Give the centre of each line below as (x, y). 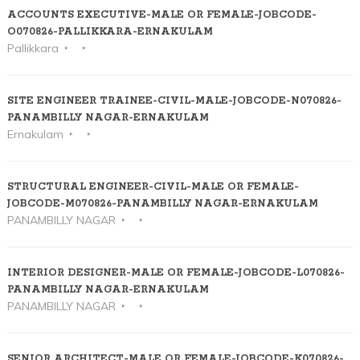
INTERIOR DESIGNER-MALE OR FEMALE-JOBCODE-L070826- (176, 272)
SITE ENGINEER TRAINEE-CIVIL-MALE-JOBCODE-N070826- (174, 100)
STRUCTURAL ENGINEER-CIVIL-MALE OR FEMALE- (153, 186)
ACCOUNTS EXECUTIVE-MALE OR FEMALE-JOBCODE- (162, 14)
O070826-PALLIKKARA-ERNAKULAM (111, 31)
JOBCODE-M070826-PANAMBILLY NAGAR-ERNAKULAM (162, 203)
